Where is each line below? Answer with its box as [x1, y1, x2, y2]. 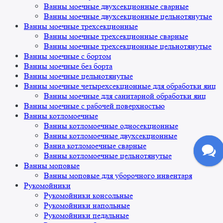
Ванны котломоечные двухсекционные [44, 131, 177, 141]
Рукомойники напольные [44, 201, 130, 211]
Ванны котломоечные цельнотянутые [44, 151, 172, 161]
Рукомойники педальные [44, 211, 129, 221]
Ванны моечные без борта [24, 61, 112, 71]
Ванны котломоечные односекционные [44, 121, 178, 131]
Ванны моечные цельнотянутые [24, 71, 133, 81]
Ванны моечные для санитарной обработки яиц [44, 91, 206, 101]
